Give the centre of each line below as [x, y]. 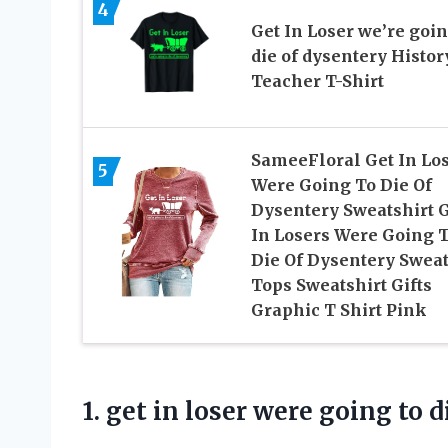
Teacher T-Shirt [317, 81]
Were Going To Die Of [341, 184]
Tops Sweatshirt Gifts [341, 284]
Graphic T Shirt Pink [338, 309]
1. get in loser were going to [256, 411]
